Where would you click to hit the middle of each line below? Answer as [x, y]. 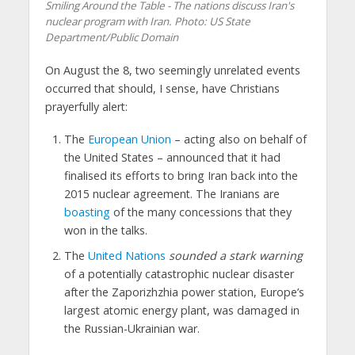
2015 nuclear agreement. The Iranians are [172, 194]
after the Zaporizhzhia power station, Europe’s [184, 292]
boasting [87, 212]
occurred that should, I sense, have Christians [162, 89]
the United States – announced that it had [172, 158]
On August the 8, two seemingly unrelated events [172, 71]
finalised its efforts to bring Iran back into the [181, 176]
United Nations [128, 256]
